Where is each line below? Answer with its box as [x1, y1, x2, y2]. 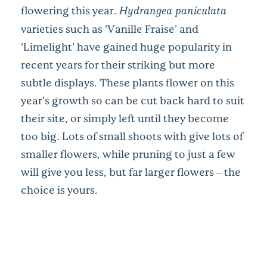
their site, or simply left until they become [21, 111, 229, 125]
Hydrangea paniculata [119, 3, 226, 17]
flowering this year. [21, 3, 119, 17]
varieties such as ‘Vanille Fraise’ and [21, 21, 198, 35]
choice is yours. [21, 182, 98, 196]
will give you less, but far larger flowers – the [21, 164, 241, 178]
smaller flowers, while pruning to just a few [21, 147, 235, 160]
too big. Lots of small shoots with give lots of [21, 129, 243, 142]
